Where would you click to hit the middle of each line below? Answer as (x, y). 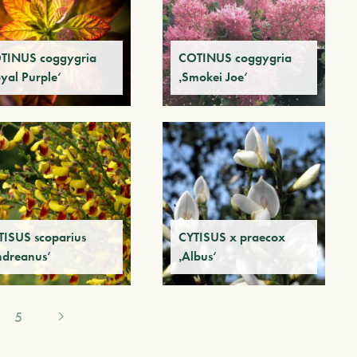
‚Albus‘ (197, 256)
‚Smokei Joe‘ (213, 77)
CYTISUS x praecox (231, 237)
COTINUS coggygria (235, 58)
